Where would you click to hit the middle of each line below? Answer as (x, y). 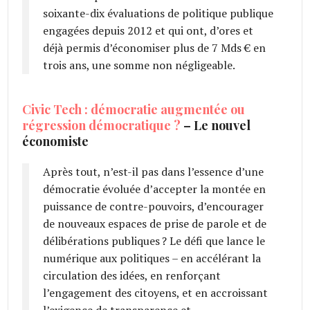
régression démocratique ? (102, 125)
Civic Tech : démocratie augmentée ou (134, 109)
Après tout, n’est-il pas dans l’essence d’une (154, 171)
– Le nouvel (216, 125)
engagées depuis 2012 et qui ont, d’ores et (148, 30)
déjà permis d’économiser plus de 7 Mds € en (155, 47)
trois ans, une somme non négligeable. (139, 65)
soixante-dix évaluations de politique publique (158, 13)
